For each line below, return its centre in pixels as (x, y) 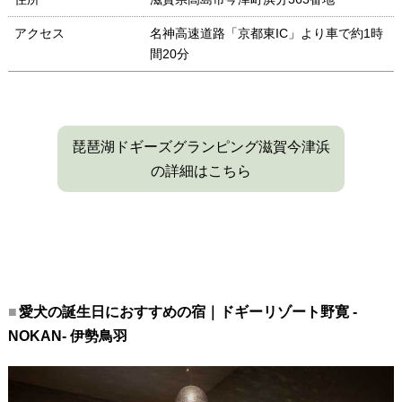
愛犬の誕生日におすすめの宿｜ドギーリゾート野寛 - (188, 311)
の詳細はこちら (201, 170)
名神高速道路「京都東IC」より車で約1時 (266, 33)
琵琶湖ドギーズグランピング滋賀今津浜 (201, 146)
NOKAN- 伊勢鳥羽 (67, 336)
